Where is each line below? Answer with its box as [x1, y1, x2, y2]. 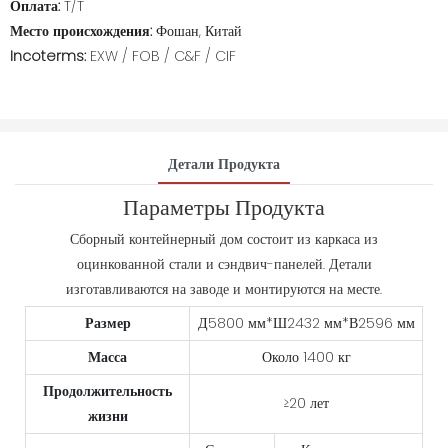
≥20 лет [283, 393, 329, 414]
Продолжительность [43, 381, 172, 402]
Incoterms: [10, 46, 90, 66]
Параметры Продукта [123, 192, 325, 225]
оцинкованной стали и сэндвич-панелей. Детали [76, 253, 372, 274]
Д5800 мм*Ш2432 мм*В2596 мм [197, 313, 415, 334]
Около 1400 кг [261, 347, 351, 368]
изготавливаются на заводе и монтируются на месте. [66, 278, 382, 299]
